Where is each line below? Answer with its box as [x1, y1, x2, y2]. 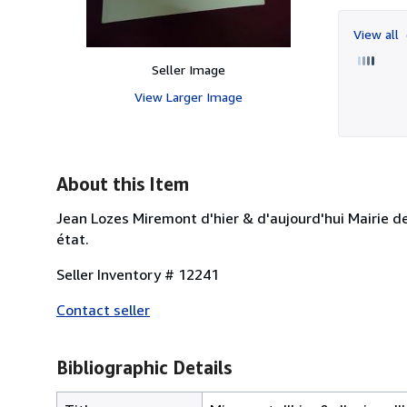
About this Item [56, 173, 189, 194]
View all [353, 25, 402, 42]
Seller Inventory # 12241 [56, 264, 219, 283]
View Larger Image [134, 88, 243, 104]
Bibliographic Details [56, 356, 232, 378]
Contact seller [56, 300, 150, 319]
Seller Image [151, 61, 225, 77]
